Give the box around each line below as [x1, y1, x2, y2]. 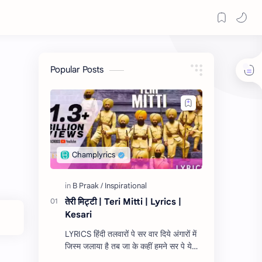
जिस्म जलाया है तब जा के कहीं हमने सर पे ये [65, 241, 192, 252]
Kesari [65, 209, 92, 220]
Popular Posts [50, 64, 104, 75]
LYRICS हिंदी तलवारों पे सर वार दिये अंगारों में [65, 229, 196, 240]
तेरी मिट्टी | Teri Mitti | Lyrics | [65, 196, 181, 208]
